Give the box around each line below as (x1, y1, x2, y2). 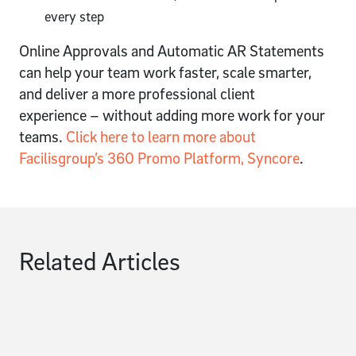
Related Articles (19, 246, 180, 277)
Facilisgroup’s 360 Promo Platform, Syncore (19, 149, 300, 168)
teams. (19, 127, 66, 147)
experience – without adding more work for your (19, 106, 325, 126)
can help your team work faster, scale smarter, (19, 63, 311, 83)
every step (44, 8, 107, 25)
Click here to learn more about (66, 127, 256, 147)
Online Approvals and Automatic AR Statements (19, 41, 324, 61)
